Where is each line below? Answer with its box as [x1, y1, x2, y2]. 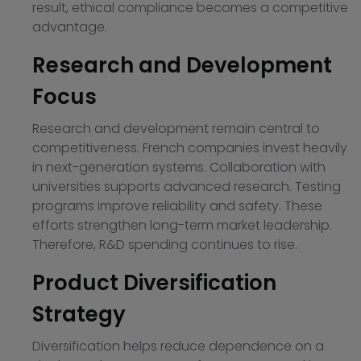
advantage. [32, 18, 107, 37]
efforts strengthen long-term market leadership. [32, 216, 332, 235]
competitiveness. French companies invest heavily [32, 139, 347, 158]
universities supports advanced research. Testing [32, 177, 341, 197]
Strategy [32, 300, 126, 330]
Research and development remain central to [32, 119, 320, 139]
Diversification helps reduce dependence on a [32, 337, 324, 356]
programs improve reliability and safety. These [32, 197, 322, 216]
